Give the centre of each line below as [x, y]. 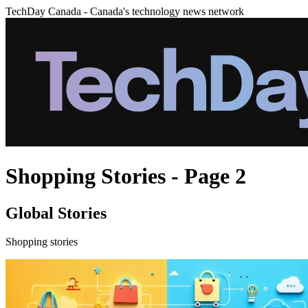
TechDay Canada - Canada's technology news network [125, 11]
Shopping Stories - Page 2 [126, 176]
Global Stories [56, 213]
